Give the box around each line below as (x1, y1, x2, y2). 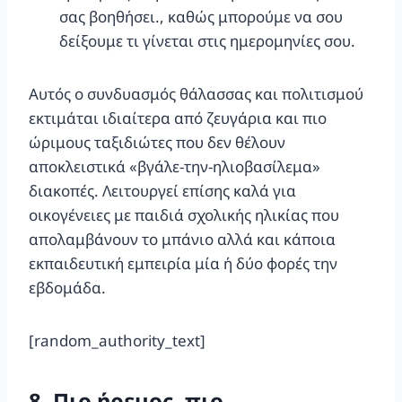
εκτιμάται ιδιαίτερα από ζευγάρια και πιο (29, 107, 327, 128)
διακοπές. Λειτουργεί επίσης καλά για (29, 179, 296, 201)
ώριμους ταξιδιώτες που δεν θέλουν (29, 131, 285, 153)
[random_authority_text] (29, 329, 205, 351)
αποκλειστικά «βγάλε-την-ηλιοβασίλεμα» (29, 155, 320, 177)
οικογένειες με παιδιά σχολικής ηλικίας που (29, 204, 339, 225)
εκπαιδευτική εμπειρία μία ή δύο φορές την (29, 252, 337, 274)
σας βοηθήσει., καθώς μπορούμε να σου (59, 5, 343, 27)
